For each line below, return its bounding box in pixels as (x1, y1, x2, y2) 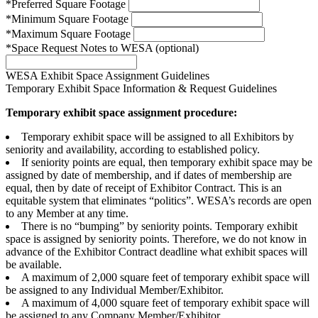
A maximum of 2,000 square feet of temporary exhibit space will (21, 271, 309, 284)
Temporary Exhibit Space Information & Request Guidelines (6, 82, 277, 95)
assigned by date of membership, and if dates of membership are (6, 169, 292, 182)
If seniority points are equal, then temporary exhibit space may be (21, 156, 312, 169)
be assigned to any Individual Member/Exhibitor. (6, 284, 224, 297)
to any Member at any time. (6, 207, 128, 220)
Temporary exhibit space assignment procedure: (6, 106, 237, 119)
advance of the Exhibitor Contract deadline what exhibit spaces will (6, 246, 307, 258)
